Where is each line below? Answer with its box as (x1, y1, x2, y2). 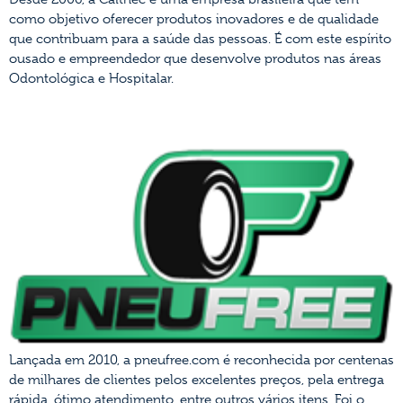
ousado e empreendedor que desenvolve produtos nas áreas (9, 49, 381, 67)
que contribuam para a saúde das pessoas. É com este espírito (9, 30, 391, 47)
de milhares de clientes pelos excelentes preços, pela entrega (9, 372, 384, 389)
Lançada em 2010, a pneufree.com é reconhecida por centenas (9, 352, 394, 369)
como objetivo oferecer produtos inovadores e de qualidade (9, 10, 379, 27)
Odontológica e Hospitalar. (9, 69, 174, 86)
